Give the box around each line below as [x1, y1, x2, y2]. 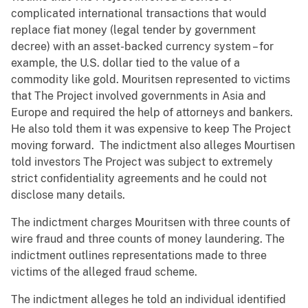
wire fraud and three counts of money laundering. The [11, 232, 285, 246]
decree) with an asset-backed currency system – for [11, 40, 274, 54]
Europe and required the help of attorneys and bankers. [11, 106, 296, 120]
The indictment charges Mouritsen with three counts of [11, 216, 290, 230]
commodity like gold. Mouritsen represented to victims [11, 73, 290, 87]
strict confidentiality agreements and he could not [11, 172, 267, 186]
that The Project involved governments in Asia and [11, 89, 266, 103]
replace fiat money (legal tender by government [11, 23, 256, 37]
